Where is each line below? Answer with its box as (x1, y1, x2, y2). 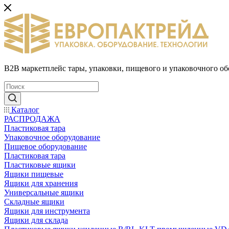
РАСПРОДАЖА (4, 114, 60, 123)
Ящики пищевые (4, 170, 63, 178)
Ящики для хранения (4, 179, 78, 188)
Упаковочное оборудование (4, 133, 100, 142)
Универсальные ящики (4, 188, 84, 197)
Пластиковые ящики (4, 161, 76, 169)
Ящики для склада (4, 216, 68, 224)
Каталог (9, 105, 39, 114)
